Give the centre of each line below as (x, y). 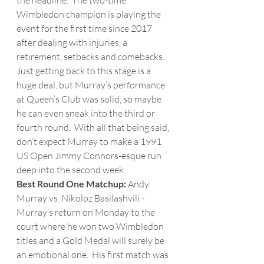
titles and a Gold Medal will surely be (91, 240)
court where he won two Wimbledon (91, 226)
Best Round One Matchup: (72, 184)
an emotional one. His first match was (93, 255)
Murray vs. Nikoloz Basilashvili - (81, 198)
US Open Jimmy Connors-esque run (90, 156)
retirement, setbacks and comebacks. (92, 57)
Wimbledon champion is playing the (90, 14)
